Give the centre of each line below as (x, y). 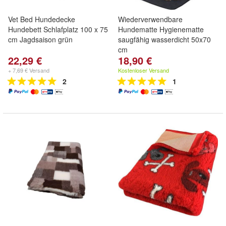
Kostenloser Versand (144, 70)
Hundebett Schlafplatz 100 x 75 (58, 29)
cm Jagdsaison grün (40, 39)
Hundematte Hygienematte (161, 29)
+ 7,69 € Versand (29, 70)
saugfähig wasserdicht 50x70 (164, 39)
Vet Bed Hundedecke (42, 19)
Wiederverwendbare (150, 19)
